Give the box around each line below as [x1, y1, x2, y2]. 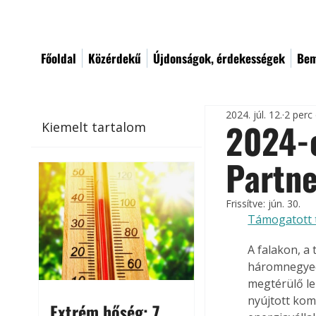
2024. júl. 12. [226, 107, 283, 121]
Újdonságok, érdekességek [153, 49, 285, 67]
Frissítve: [226, 197, 269, 210]
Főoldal [41, 49, 76, 67]
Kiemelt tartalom [42, 118, 147, 135]
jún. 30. [268, 197, 301, 210]
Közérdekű [88, 49, 141, 67]
